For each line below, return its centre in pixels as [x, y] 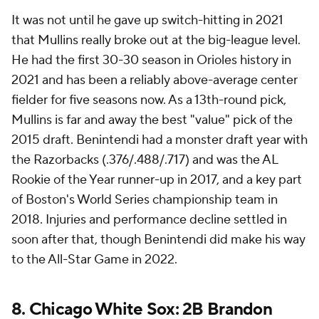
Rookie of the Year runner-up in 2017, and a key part [157, 180]
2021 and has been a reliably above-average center [155, 80]
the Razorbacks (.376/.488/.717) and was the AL [145, 160]
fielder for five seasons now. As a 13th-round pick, [149, 100]
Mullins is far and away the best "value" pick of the [152, 120]
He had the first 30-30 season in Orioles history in [151, 60]
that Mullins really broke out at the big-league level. [156, 40]
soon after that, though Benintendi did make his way [158, 240]
